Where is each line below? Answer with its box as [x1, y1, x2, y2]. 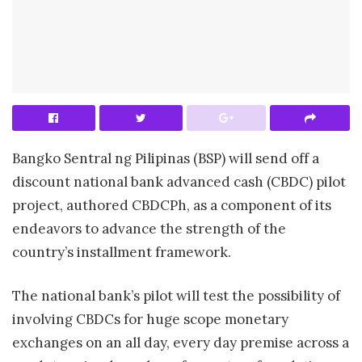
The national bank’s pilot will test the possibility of [12, 287, 340, 305]
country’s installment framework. [12, 242, 231, 261]
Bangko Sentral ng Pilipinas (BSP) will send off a [12, 149, 319, 167]
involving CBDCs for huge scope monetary [12, 310, 288, 329]
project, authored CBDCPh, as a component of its [12, 196, 331, 214]
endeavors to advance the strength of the [12, 219, 286, 238]
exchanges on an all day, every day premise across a [12, 334, 349, 352]
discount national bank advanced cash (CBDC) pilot [12, 172, 346, 191]
